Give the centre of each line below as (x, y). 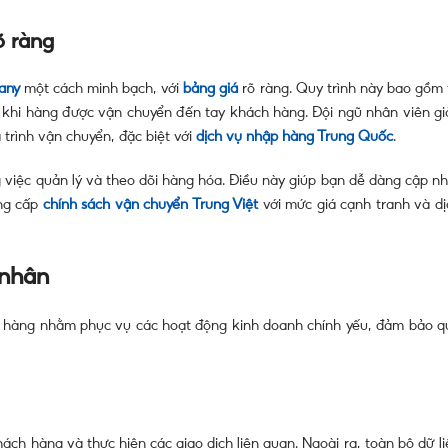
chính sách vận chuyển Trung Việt (150, 204)
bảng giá (211, 88)
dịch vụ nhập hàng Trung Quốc (294, 136)
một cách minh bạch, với (101, 88)
